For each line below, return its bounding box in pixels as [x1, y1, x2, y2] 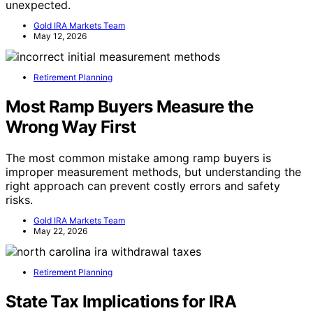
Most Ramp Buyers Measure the [6, 96, 254, 117]
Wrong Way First [6, 116, 136, 137]
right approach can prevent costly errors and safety [6, 178, 280, 193]
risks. [6, 192, 33, 207]
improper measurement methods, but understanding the [6, 164, 301, 179]
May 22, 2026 [34, 225, 87, 236]
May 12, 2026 [34, 30, 87, 41]
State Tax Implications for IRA [6, 291, 236, 312]
